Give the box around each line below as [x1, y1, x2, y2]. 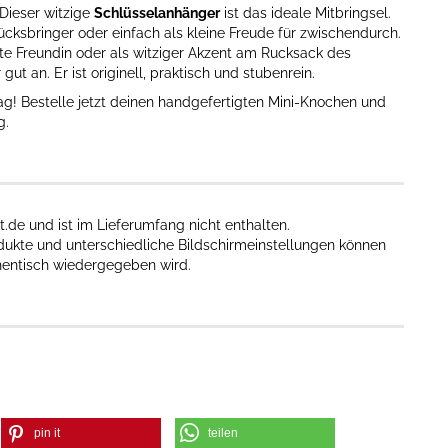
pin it [34, 426, 60, 440]
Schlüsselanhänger [94, 5, 220, 21]
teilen [207, 426, 238, 440]
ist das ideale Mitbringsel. [220, 5, 391, 21]
